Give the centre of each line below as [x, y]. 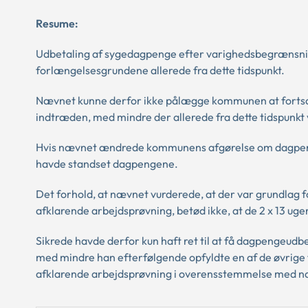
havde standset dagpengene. [107, 164]
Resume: [57, 23]
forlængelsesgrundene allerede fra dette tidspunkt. [160, 70]
